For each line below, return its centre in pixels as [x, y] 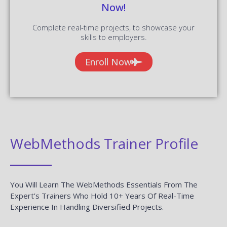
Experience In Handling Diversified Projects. [87, 206]
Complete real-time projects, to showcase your [113, 27]
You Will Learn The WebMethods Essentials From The [104, 184]
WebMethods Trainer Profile [104, 143]
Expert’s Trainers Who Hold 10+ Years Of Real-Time [102, 195]
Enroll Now [108, 62]
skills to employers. [113, 37]
